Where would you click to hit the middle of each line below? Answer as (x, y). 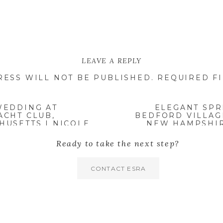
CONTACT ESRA (118, 168)
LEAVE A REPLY (112, 60)
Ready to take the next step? (118, 143)
